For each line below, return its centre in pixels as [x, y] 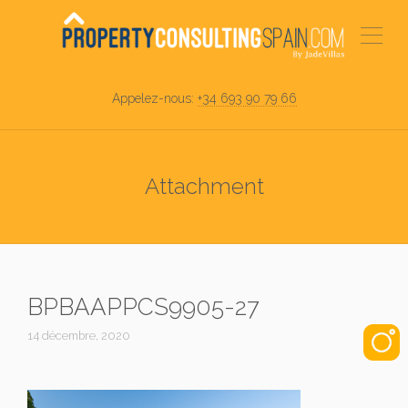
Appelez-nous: [154, 98]
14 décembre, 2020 [79, 336]
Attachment [204, 186]
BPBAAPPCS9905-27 [143, 307]
